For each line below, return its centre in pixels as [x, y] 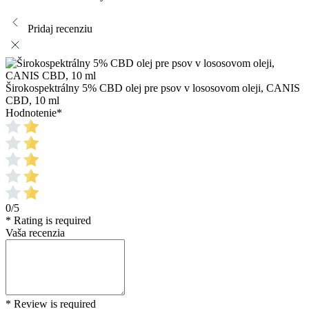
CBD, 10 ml [32, 101]
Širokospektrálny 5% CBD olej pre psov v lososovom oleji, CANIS [153, 88]
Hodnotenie [31, 113]
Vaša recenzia [35, 233]
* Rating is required [48, 221]
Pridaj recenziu [60, 29]
